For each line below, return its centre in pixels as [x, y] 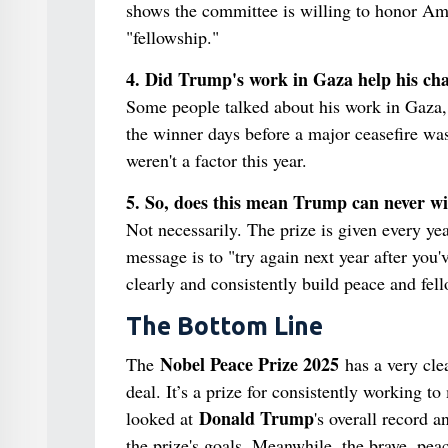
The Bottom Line [224, 326]
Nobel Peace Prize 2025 [249, 364]
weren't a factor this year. [216, 160]
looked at [162, 418]
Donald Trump [256, 418]
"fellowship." [172, 37]
